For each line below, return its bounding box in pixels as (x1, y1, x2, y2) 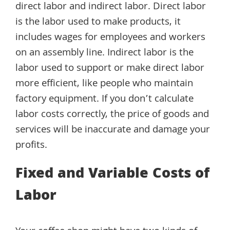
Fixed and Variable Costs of (15, 162, 209, 187)
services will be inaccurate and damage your (15, 122, 210, 139)
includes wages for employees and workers (15, 29, 205, 46)
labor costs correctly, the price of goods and (15, 106, 209, 123)
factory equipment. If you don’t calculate (15, 91, 194, 108)
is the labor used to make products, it (15, 14, 181, 31)
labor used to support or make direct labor (15, 60, 204, 77)
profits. (15, 137, 47, 154)
